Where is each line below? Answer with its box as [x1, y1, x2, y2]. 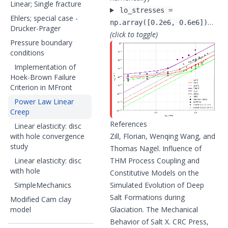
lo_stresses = [119, 6, 173, 14]
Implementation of [14, 62, 76, 72]
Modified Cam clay [10, 194, 71, 204]
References [110, 119, 147, 129]
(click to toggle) [110, 30, 158, 39]
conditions [10, 48, 44, 58]
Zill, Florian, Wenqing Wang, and [110, 131, 215, 141]
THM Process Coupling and [110, 156, 199, 166]
